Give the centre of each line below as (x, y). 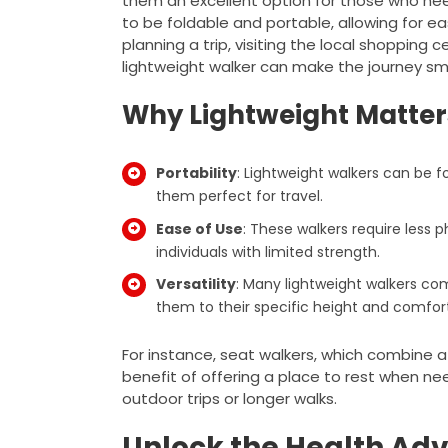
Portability (196, 172)
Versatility (195, 284)
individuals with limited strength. (267, 251)
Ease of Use (199, 228)
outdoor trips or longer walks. (229, 399)
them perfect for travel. (239, 195)
